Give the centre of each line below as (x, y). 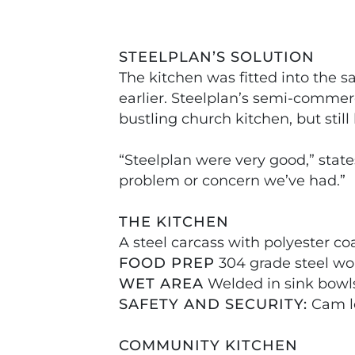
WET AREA (161, 283)
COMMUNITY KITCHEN (208, 345)
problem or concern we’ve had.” (232, 180)
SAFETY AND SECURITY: (213, 304)
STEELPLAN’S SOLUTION (217, 57)
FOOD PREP (167, 263)
